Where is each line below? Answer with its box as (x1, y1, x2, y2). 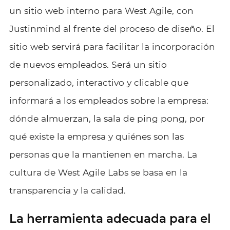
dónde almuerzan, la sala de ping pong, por (9, 112, 205, 124)
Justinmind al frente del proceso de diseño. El (9, 23, 215, 34)
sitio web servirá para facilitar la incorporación (9, 41, 215, 52)
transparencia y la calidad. (9, 184, 126, 196)
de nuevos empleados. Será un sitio (9, 59, 167, 70)
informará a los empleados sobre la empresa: (9, 94, 208, 106)
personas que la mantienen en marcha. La (9, 148, 197, 160)
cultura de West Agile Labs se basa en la (9, 166, 187, 178)
